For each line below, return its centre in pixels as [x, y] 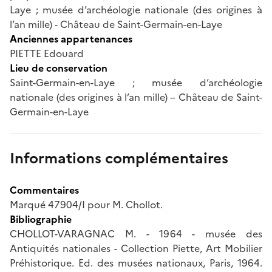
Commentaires [44, 190]
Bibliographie [41, 219]
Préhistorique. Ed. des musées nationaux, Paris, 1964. [136, 263]
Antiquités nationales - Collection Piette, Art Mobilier [136, 248]
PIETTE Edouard [47, 53]
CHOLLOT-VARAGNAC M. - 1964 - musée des [136, 233]
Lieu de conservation [59, 68]
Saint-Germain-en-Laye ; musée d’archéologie [136, 82]
